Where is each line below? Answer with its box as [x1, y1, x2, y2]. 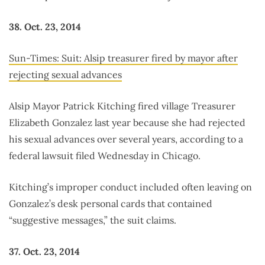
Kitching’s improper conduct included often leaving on [9, 181, 252, 193]
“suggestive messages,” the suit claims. [9, 214, 176, 227]
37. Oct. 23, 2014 [9, 245, 80, 258]
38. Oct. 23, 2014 [9, 21, 81, 33]
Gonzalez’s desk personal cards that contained [9, 198, 212, 210]
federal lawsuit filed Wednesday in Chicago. [9, 150, 201, 162]
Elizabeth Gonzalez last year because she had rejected [9, 117, 245, 129]
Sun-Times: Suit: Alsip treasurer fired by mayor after [9, 52, 238, 64]
